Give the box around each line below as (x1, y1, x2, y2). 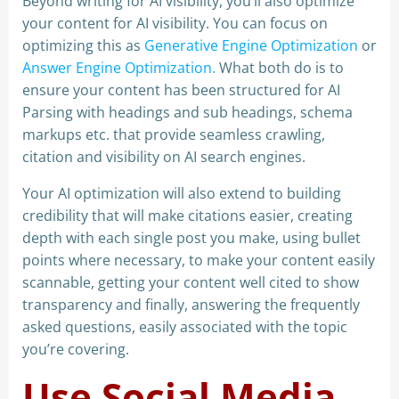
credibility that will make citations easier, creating (22, 206, 353, 225)
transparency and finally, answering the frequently (22, 295, 360, 314)
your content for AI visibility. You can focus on (22, 13, 328, 33)
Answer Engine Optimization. (22, 58, 216, 77)
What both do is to (216, 58, 344, 77)
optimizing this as (22, 36, 144, 55)
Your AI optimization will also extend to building (22, 183, 341, 203)
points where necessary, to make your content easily (22, 250, 375, 270)
